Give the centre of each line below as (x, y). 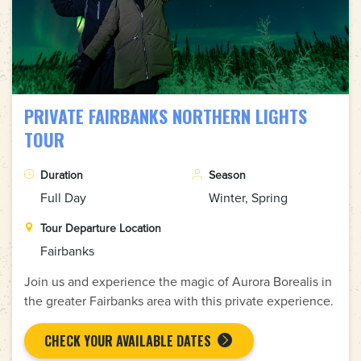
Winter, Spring (248, 198)
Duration (62, 175)
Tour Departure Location (101, 228)
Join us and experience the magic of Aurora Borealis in (178, 282)
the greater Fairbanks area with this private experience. (179, 301)
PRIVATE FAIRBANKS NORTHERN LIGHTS (166, 116)
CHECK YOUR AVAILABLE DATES (128, 340)
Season (227, 175)
